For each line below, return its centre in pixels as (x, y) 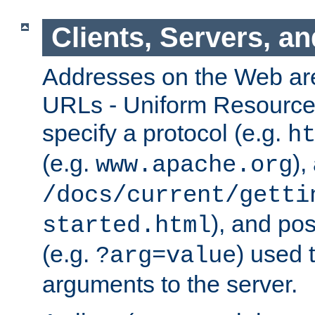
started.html (127, 225)
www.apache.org (194, 165)
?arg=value (166, 256)
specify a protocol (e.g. (165, 133)
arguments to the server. (170, 284)
